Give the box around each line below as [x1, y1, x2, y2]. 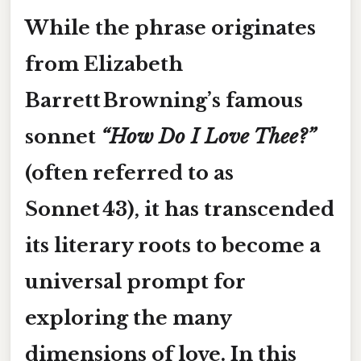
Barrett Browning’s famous [25, 88, 303, 112]
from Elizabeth [25, 52, 183, 76]
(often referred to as [25, 160, 234, 185]
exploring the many [25, 305, 232, 330]
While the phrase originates [25, 15, 316, 39]
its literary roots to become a [25, 233, 321, 257]
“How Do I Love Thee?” [101, 124, 316, 148]
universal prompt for [25, 269, 246, 293]
